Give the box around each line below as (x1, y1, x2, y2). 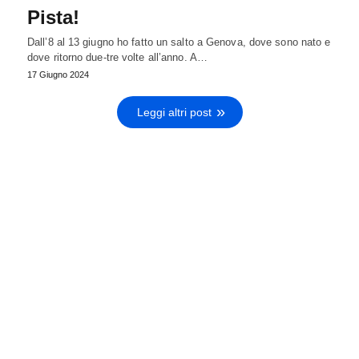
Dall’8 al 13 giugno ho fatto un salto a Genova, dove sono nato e (27, 35, 331, 48)
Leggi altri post (136, 105, 212, 119)
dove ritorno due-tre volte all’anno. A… (27, 50, 208, 63)
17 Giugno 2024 (27, 69, 89, 79)
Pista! (27, 6, 79, 28)
